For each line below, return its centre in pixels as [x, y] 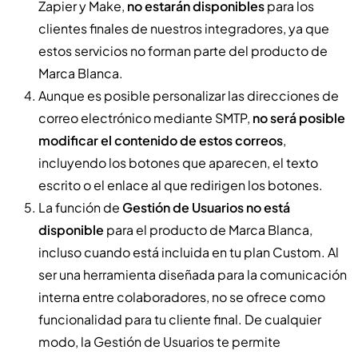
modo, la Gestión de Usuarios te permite [159, 341]
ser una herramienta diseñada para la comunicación [193, 274]
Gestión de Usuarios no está [206, 207]
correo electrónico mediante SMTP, [145, 117]
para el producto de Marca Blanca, [208, 229]
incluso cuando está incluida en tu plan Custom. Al [189, 252]
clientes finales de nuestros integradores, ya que [184, 28]
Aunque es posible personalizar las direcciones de [189, 95]
